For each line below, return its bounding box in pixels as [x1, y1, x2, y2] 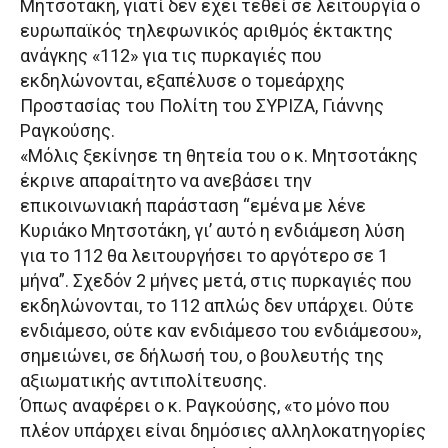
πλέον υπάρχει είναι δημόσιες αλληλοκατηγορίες [20, 419, 426, 441]
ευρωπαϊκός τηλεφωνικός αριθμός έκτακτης [20, 19, 393, 41]
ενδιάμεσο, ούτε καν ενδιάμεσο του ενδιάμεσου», [20, 319, 421, 341]
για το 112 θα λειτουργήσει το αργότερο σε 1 [20, 244, 388, 266]
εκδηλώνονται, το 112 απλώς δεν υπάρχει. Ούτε [20, 294, 414, 316]
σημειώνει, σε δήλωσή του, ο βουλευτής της [20, 344, 384, 366]
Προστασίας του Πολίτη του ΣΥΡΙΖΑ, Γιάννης [20, 94, 384, 116]
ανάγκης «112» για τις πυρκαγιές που [20, 44, 322, 66]
